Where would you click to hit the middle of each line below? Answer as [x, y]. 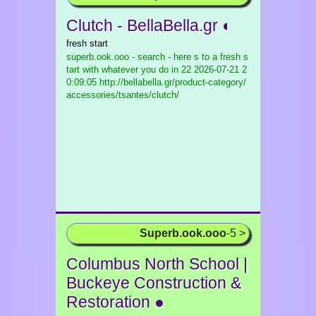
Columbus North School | [157, 264]
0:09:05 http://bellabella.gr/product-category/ [156, 82]
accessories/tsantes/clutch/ [123, 95]
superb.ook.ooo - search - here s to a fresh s [157, 57]
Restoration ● [115, 302]
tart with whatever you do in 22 [129, 69]
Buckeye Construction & [154, 283]
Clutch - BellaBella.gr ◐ [149, 25]
